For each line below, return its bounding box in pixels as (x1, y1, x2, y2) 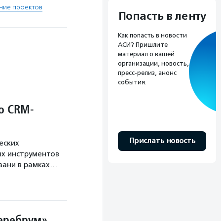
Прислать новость (129, 136, 195, 146)
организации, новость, (118, 59, 189, 67)
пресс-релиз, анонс (118, 69, 177, 76)
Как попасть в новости (118, 31, 187, 39)
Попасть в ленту (118, 9, 206, 23)
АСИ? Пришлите (118, 40, 168, 48)
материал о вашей (118, 50, 175, 58)
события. (118, 78, 147, 86)
